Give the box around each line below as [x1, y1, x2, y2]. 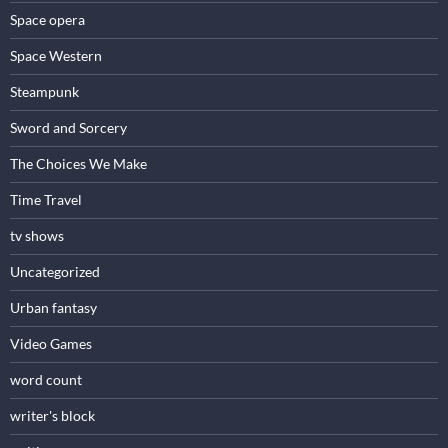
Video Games [10, 334, 92, 352]
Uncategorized [10, 262, 100, 280]
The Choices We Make [10, 154, 147, 172]
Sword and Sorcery [10, 118, 127, 136]
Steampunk [10, 82, 79, 100]
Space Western [10, 46, 102, 64]
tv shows [10, 226, 64, 244]
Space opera [10, 10, 85, 28]
